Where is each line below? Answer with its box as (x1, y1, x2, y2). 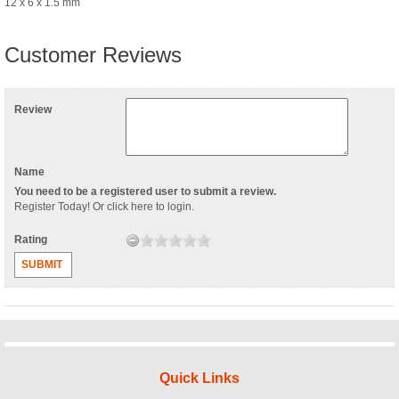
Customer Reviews (4, 42, 182, 67)
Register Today (14, 199, 87, 213)
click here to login (107, 199, 191, 213)
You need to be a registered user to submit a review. (14, 184, 276, 198)
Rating (14, 232, 50, 246)
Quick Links (159, 370, 240, 386)
